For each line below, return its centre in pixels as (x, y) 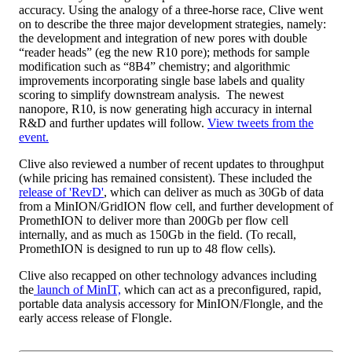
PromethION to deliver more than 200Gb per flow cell (154, 220)
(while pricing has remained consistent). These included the (165, 178)
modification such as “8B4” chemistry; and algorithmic (154, 66)
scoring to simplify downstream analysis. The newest (151, 94)
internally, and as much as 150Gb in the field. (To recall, (158, 234)
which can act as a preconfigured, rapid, (221, 289)
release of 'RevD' (61, 192)
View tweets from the (260, 123)
